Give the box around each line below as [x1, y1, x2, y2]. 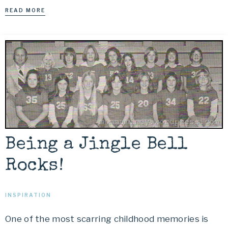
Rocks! [5, 157, 64, 175]
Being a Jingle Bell [5, 135, 188, 154]
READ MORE [5, 7, 45, 14]
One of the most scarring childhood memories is [5, 213, 209, 224]
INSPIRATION [5, 191, 51, 198]
